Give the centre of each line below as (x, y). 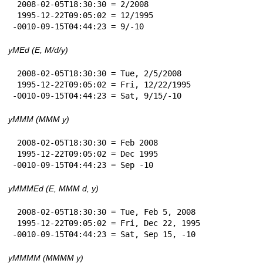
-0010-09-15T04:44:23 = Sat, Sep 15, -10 (104, 234)
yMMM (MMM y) (39, 119)
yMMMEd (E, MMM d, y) (53, 188)
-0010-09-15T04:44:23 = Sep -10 (83, 165)
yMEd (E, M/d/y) (38, 50)
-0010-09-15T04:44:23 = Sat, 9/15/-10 (97, 95)
